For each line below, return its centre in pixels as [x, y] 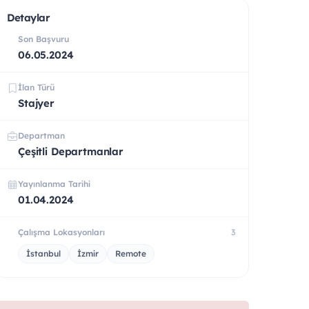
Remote [131, 253]
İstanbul [43, 253]
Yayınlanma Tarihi [54, 183]
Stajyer [36, 103]
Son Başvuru [43, 39]
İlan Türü [36, 87]
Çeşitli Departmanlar [71, 151]
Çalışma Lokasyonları [61, 232]
